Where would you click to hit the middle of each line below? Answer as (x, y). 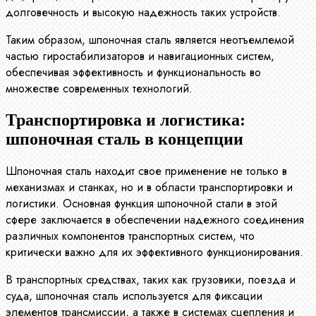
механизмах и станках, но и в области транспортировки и (149, 187)
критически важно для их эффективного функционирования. (154, 252)
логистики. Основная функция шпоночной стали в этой (141, 203)
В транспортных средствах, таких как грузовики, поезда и (151, 279)
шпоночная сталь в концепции (124, 139)
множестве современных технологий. (99, 89)
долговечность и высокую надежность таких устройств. (143, 13)
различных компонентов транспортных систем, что (130, 236)
